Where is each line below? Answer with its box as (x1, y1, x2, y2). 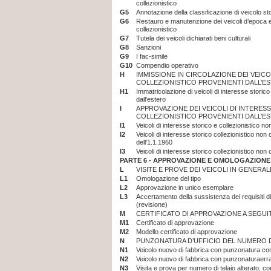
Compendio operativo (136, 62, 198, 69)
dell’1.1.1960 (136, 139, 172, 146)
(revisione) (136, 201, 168, 208)
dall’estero (136, 96, 166, 103)
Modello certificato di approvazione (136, 228, 237, 235)
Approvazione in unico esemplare (136, 184, 233, 191)
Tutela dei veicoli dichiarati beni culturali (136, 34, 250, 42)
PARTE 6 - (120, 157, 153, 164)
